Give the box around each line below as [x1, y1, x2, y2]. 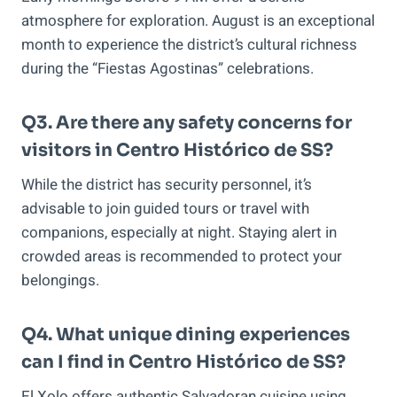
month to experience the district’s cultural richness [21, 34, 357, 57]
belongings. [21, 269, 99, 292]
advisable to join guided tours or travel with [21, 198, 309, 221]
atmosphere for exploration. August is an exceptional [21, 10, 375, 33]
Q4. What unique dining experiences [21, 323, 350, 346]
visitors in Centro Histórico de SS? [21, 139, 333, 162]
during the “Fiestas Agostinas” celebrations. [21, 58, 314, 81]
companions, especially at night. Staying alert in [21, 222, 337, 245]
